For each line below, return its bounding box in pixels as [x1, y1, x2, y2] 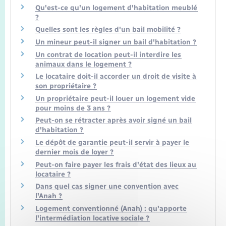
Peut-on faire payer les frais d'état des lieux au [35, 160, 196, 169]
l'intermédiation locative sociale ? [35, 213, 149, 222]
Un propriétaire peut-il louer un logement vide [35, 94, 195, 103]
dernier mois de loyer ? [35, 148, 114, 157]
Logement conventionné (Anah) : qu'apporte [35, 204, 187, 213]
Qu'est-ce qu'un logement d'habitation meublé [35, 3, 197, 12]
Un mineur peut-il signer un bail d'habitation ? [35, 38, 196, 47]
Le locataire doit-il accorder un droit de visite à [35, 72, 196, 81]
